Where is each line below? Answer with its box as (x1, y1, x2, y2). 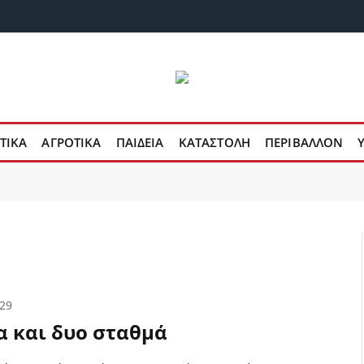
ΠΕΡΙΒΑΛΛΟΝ (264, 134, 344, 150)
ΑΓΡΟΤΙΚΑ (41, 134, 102, 150)
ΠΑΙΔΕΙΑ (115, 134, 164, 150)
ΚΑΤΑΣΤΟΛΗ (178, 134, 250, 150)
